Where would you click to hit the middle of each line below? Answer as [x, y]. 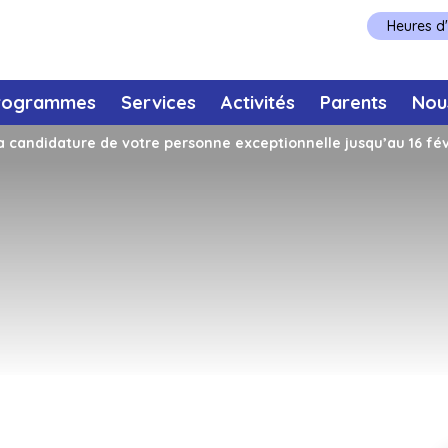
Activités [258, 102]
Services [158, 102]
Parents [354, 102]
